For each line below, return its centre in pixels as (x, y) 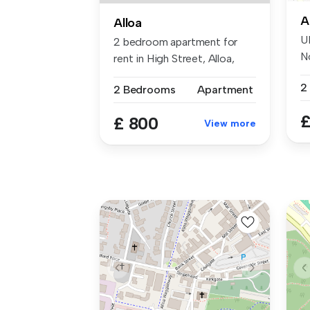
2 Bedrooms (145, 90)
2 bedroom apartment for (176, 42)
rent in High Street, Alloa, (174, 59)
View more (230, 124)
